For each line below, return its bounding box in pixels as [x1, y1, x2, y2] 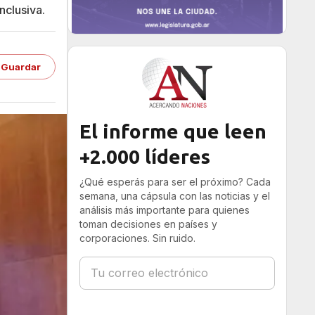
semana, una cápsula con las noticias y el [79, 190, 270, 202]
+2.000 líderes [79, 146, 210, 167]
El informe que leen [79, 120, 266, 142]
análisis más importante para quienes [79, 204, 250, 216]
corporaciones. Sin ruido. [79, 232, 195, 244]
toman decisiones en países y [79, 218, 217, 230]
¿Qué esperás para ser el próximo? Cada [79, 176, 271, 188]
